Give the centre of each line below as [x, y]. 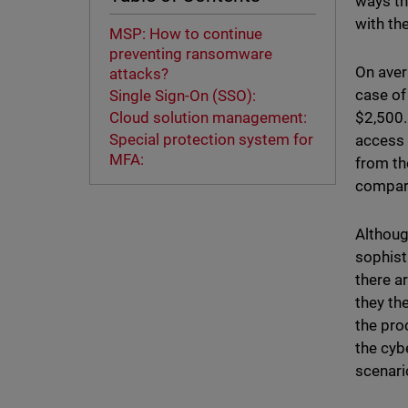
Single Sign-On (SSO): [184, 96]
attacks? [140, 74]
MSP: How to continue [185, 34]
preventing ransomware [190, 54]
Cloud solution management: [208, 118]
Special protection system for [211, 140]
